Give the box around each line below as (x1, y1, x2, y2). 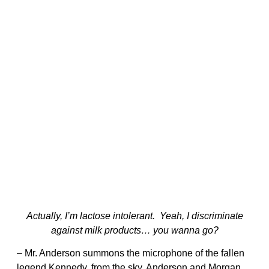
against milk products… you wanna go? (50, 225, 219, 236)
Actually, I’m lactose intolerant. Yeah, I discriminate (26, 211, 243, 222)
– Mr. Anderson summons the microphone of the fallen (17, 248, 244, 259)
